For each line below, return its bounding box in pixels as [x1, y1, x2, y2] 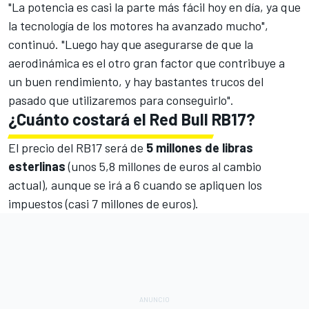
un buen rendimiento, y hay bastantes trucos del [8, 74, 263, 90]
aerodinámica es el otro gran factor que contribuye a [8, 55, 285, 71]
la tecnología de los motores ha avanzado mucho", [8, 18, 268, 34]
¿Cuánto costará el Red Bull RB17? [8, 109, 255, 130]
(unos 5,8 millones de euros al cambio [66, 159, 261, 175]
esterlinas [8, 159, 66, 175]
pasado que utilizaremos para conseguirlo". [8, 92, 234, 108]
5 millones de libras [146, 140, 253, 156]
